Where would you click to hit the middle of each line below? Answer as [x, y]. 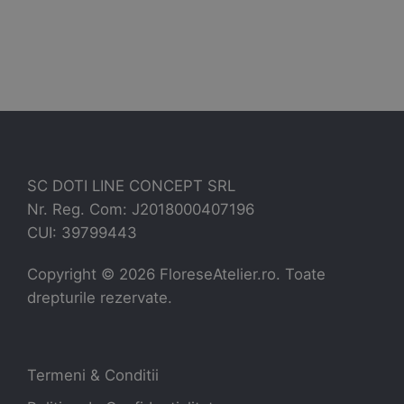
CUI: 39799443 [82, 232]
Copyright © [73, 274]
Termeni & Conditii [93, 375]
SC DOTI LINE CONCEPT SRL [131, 185]
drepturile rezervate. [100, 297]
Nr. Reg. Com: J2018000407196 [141, 209]
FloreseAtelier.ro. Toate [240, 274]
